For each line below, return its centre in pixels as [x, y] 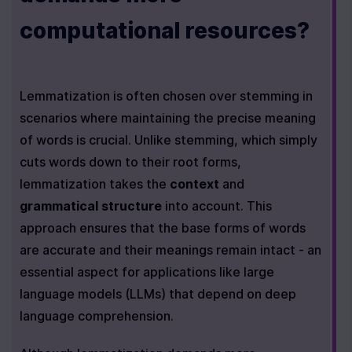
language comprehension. [97, 316]
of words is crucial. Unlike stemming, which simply [169, 140]
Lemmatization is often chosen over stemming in [166, 96]
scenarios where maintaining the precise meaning [168, 118]
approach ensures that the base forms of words [163, 228]
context [194, 184]
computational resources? [165, 31]
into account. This [217, 206]
